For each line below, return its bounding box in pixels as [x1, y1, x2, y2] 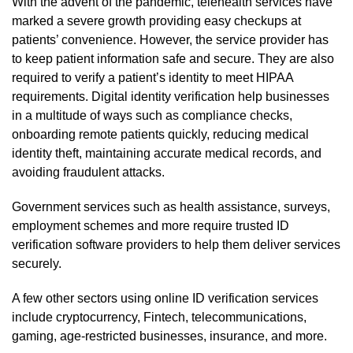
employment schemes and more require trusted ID [12, 218, 289, 232]
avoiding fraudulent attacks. [12, 165, 165, 179]
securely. [12, 256, 61, 270]
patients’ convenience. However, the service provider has [12, 32, 329, 46]
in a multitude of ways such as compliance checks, [12, 108, 292, 122]
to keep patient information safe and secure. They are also [12, 51, 334, 65]
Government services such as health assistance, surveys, [12, 199, 330, 214]
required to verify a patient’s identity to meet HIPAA [12, 70, 293, 84]
